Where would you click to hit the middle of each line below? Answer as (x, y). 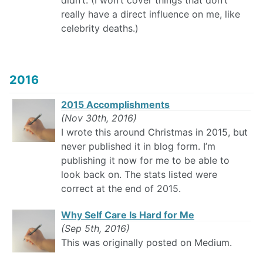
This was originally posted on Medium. (146, 243)
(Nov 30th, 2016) (99, 118)
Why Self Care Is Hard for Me (128, 215)
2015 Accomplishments (115, 105)
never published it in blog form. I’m (138, 146)
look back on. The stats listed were (139, 175)
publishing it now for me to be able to (145, 161)
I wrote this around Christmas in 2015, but (154, 132)
